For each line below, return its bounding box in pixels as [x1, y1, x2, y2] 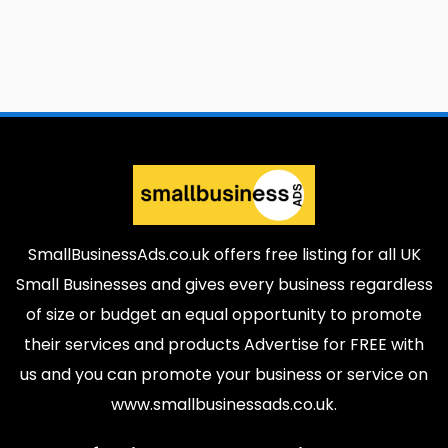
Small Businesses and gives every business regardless [15, 273, 433, 296]
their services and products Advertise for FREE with [24, 333, 424, 356]
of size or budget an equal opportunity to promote [26, 303, 422, 326]
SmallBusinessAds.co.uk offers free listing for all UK [27, 243, 421, 266]
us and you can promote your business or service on [20, 363, 428, 386]
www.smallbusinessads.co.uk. [111, 393, 337, 416]
